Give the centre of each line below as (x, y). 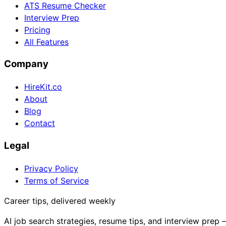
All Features (46, 42)
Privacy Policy (51, 168)
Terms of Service (56, 180)
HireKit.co (43, 87)
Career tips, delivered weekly (60, 201)
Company (26, 64)
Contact (40, 123)
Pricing (37, 30)
